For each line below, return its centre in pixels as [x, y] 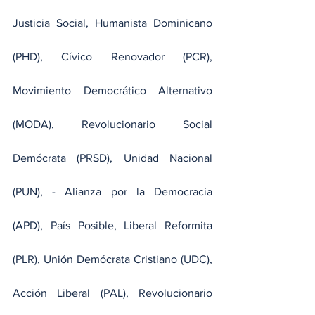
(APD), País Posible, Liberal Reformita [112, 226]
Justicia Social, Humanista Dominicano [112, 23]
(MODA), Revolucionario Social [112, 124]
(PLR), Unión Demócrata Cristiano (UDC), [112, 259]
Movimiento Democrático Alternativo [112, 91]
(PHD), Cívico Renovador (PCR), [112, 57]
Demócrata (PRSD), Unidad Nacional [112, 158]
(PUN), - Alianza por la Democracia [112, 192]
